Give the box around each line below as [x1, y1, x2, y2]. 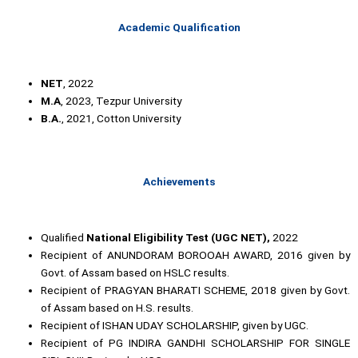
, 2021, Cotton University [62, 111, 181, 125]
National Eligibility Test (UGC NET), [86, 231, 273, 245]
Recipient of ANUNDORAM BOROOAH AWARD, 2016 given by [41, 249, 350, 262]
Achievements [143, 175, 215, 189]
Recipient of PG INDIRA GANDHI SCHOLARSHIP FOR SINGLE [41, 336, 350, 350]
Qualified [41, 231, 87, 245]
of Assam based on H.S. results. [41, 301, 194, 315]
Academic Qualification [117, 20, 241, 34]
